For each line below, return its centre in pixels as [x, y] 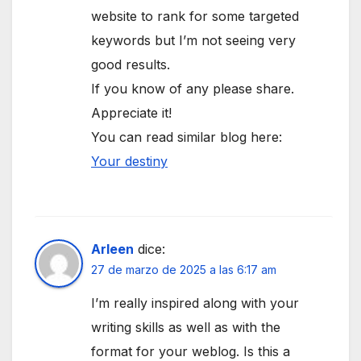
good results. [131, 64]
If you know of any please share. [193, 88]
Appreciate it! [131, 112]
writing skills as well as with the [186, 328]
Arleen [112, 249]
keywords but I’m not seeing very [193, 40]
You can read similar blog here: [187, 137]
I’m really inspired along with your [195, 303]
